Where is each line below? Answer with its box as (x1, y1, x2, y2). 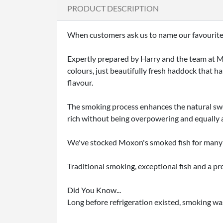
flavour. (67, 78, 93, 88)
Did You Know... (67, 185, 121, 195)
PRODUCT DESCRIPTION (67, 3, 159, 13)
